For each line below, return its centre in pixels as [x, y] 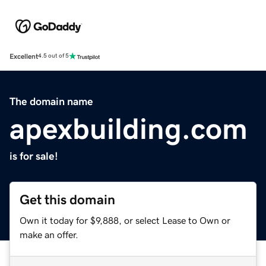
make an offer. [49, 234]
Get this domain [67, 199]
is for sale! [34, 156]
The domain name [51, 101]
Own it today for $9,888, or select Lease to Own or [125, 220]
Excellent [24, 56]
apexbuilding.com [129, 129]
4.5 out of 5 [53, 56]
